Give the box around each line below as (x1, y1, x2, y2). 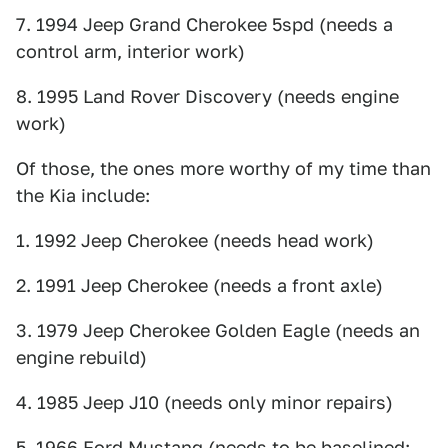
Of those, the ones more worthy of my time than (16, 157, 431, 179)
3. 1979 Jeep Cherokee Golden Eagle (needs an (16, 319, 420, 341)
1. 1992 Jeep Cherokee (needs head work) (16, 229, 374, 251)
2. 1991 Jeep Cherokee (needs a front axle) (16, 274, 383, 296)
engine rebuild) (16, 346, 147, 368)
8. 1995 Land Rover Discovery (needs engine (16, 85, 399, 107)
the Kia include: (16, 184, 150, 206)
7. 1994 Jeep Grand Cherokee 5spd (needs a (16, 13, 393, 35)
